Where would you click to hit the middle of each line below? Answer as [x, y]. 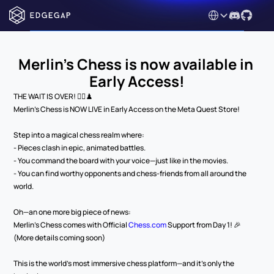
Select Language [235, 13]
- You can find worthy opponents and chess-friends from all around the [130, 173]
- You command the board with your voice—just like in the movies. [121, 161]
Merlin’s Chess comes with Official [71, 225]
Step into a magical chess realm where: [79, 135]
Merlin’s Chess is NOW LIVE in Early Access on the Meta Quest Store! [127, 109]
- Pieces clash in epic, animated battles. [80, 148]
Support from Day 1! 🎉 [204, 225]
